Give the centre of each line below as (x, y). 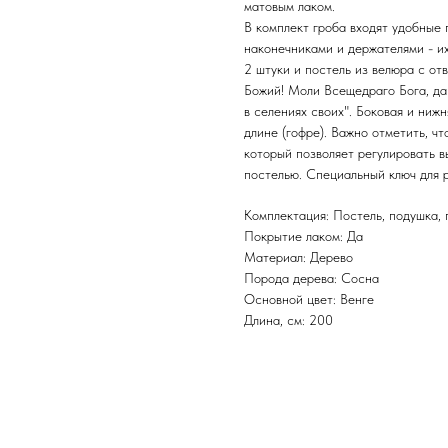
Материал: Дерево (298, 257)
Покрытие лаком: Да (303, 236)
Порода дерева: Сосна (311, 278)
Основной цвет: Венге (309, 299)
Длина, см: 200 (288, 320)
